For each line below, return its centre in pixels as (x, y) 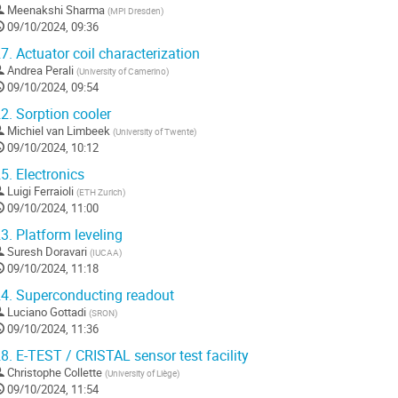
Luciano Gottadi (47, 312)
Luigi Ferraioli (40, 191)
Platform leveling (68, 235)
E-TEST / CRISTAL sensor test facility (131, 356)
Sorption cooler (62, 115)
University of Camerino (123, 72)
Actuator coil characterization (106, 54)
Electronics (48, 175)
